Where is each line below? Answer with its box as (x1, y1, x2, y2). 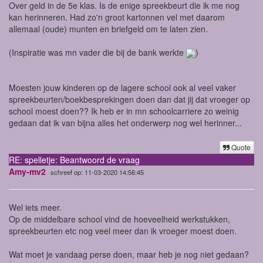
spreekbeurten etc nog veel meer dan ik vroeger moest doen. (9, 224, 239, 237)
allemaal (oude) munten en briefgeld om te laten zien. (9, 22, 208, 35)
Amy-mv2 (9, 165, 46, 177)
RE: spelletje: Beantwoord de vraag (9, 153, 140, 166)
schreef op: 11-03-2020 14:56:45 (50, 167, 144, 177)
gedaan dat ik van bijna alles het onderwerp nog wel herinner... (9, 116, 242, 129)
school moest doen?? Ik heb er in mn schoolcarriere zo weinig (9, 104, 239, 117)
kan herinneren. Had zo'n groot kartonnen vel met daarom (9, 11, 225, 23)
